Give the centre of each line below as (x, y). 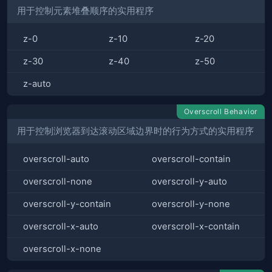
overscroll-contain (191, 159)
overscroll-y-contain (67, 204)
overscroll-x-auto (61, 227)
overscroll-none (58, 182)
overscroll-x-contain (196, 227)
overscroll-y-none (191, 204)
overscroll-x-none (62, 249)
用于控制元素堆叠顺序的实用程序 (85, 11)
